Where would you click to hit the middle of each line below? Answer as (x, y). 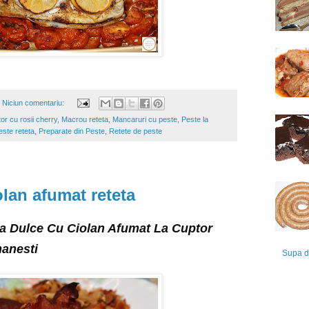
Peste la (195, 119)
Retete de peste (136, 131)
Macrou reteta (85, 119)
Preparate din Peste (72, 131)
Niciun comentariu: (34, 102)
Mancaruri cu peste (145, 119)
